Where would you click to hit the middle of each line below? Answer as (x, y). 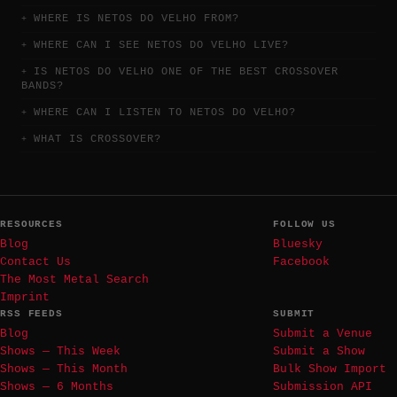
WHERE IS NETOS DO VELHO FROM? (136, 19)
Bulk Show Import (330, 369)
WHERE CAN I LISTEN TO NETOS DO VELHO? (165, 112)
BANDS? (43, 86)
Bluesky (298, 244)
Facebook (301, 261)
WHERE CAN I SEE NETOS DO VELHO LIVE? (161, 46)
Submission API (323, 386)
